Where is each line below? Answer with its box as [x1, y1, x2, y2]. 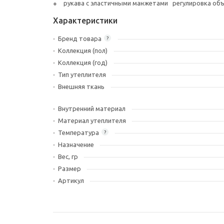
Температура [58, 129, 99, 136]
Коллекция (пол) [58, 47, 107, 54]
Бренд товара [58, 35, 101, 42]
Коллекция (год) [58, 59, 107, 66]
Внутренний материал [58, 105, 125, 112]
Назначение [58, 141, 94, 148]
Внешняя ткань [58, 83, 104, 90]
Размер [58, 165, 81, 172]
